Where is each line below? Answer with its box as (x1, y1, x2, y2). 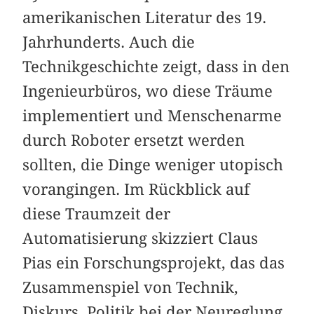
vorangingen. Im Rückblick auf (22, 179, 250, 198)
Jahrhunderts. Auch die (22, 32, 196, 51)
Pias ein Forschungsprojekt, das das (22, 253, 285, 272)
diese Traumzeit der (22, 204, 171, 223)
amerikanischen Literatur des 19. (22, 8, 267, 27)
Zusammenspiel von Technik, (22, 278, 239, 296)
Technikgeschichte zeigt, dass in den (22, 57, 290, 76)
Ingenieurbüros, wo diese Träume (22, 81, 273, 100)
